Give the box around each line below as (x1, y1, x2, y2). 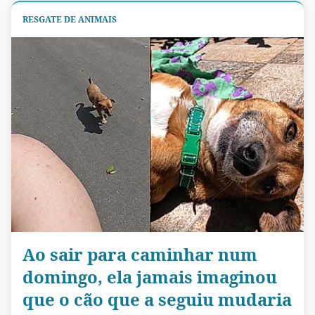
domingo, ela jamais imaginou (22, 264, 277, 288)
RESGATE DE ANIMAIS (22, 13, 117, 25)
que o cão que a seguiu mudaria (22, 287, 292, 311)
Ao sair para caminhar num (22, 242, 257, 266)
